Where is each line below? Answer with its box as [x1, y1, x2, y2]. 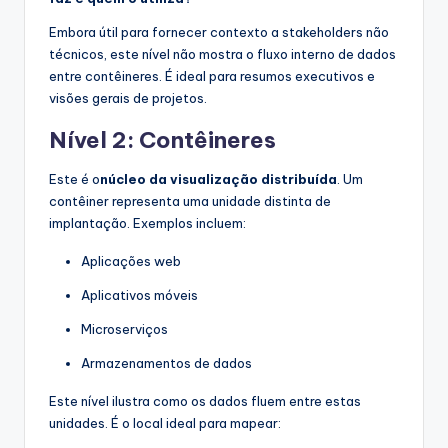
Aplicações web [81, 252, 181, 269]
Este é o [49, 170, 100, 187]
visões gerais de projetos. [49, 89, 207, 106]
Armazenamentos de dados [81, 354, 252, 371]
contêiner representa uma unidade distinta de [49, 192, 331, 209]
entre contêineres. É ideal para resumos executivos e [49, 67, 375, 84]
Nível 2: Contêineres [49, 125, 276, 154]
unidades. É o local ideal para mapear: [49, 414, 281, 431]
